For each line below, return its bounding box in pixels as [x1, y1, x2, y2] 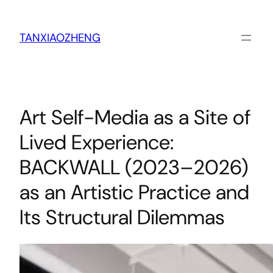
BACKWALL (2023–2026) [19, 154, 249, 181]
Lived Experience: [19, 129, 174, 156]
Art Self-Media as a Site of [19, 104, 250, 131]
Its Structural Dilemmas [19, 204, 225, 231]
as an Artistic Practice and [19, 179, 249, 206]
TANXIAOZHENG [19, 30, 101, 46]
